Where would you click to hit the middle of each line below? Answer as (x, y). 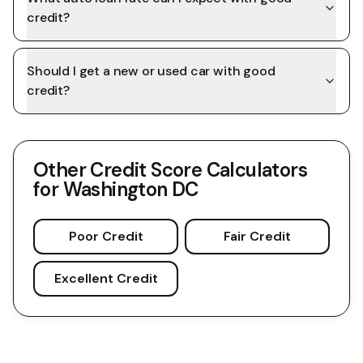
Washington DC (130, 189)
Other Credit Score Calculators (170, 170)
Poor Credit (106, 236)
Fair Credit (257, 236)
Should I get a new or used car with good (151, 71)
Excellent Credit (106, 278)
